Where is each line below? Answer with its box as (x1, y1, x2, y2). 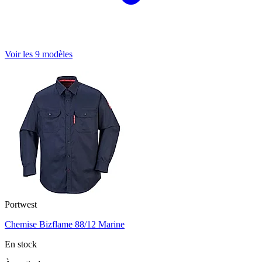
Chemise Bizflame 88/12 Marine (5, 219, 125, 229)
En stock (5, 239, 37, 249)
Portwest (5, 199, 37, 209)
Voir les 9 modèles (5, 49, 73, 60)
